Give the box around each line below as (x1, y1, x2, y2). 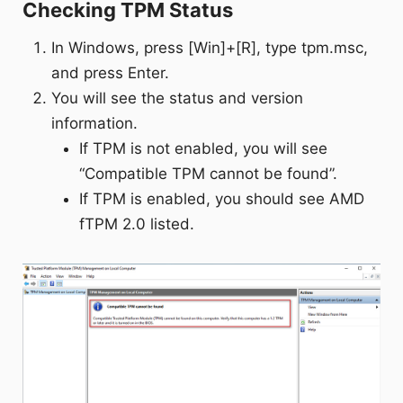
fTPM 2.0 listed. (78, 215, 194, 234)
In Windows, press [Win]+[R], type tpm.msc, (51, 39, 369, 58)
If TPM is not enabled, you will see (78, 139, 327, 158)
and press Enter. (51, 64, 170, 83)
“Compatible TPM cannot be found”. (78, 165, 337, 184)
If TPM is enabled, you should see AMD (78, 190, 364, 209)
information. (51, 114, 139, 133)
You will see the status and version (51, 89, 304, 108)
